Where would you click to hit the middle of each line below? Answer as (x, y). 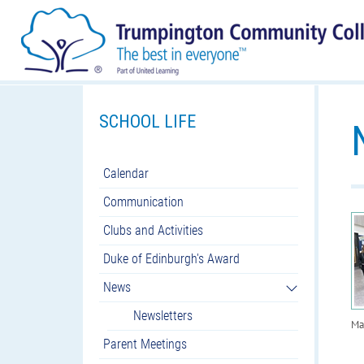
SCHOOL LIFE (147, 121)
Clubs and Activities (153, 230)
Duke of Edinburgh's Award (171, 258)
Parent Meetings (145, 344)
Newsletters (163, 315)
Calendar (126, 173)
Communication (143, 201)
